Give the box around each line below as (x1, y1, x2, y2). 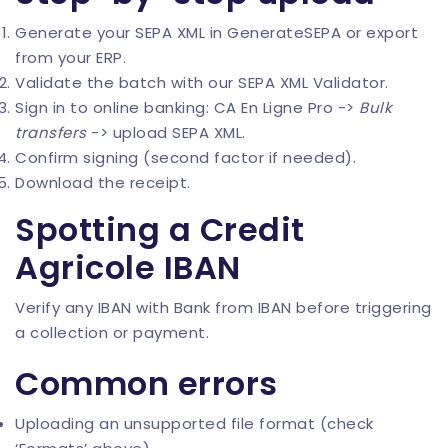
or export (341, 22, 418, 44)
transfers (15, 122, 87, 144)
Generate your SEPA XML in (15, 22, 227, 44)
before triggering (291, 297, 432, 319)
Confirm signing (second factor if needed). (15, 147, 356, 169)
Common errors (15, 361, 278, 407)
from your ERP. (15, 47, 126, 69)
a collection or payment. (15, 322, 209, 344)
